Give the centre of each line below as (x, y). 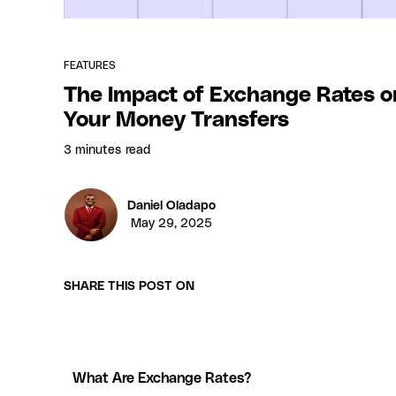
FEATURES (89, 65)
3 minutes (92, 150)
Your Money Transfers (176, 120)
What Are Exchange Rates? (162, 378)
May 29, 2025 (171, 223)
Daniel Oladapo (171, 206)
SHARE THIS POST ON (129, 286)
